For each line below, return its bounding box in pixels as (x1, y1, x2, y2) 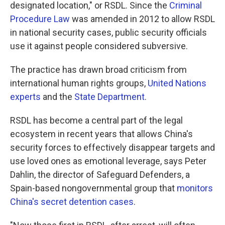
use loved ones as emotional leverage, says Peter (10, 156, 206, 167)
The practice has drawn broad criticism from (10, 64, 187, 75)
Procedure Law (10, 14, 70, 25)
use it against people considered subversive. (10, 41, 188, 52)
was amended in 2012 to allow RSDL (70, 14, 215, 25)
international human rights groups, (10, 78, 148, 89)
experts (10, 91, 41, 102)
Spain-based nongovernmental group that (10, 183, 177, 194)
